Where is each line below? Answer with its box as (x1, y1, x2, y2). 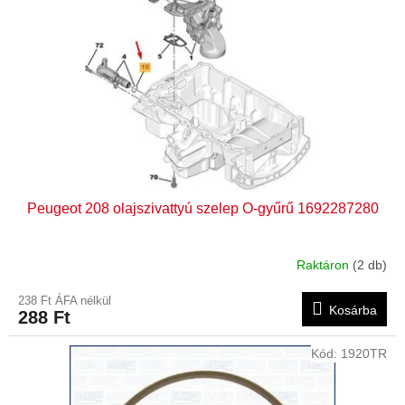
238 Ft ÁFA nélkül (18, 293, 111, 307)
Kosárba (329, 302, 377, 317)
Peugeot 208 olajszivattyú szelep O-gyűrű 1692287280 (26, 200, 379, 216)
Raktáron (297, 258, 353, 273)
